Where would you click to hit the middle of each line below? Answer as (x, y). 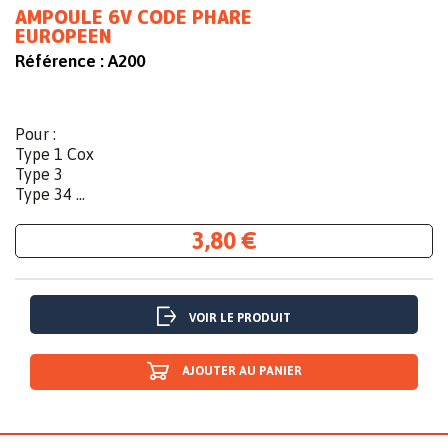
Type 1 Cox (54, 154)
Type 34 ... (50, 194)
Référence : (59, 61)
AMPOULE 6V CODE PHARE (133, 18)
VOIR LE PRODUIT (240, 318)
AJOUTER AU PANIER (241, 371)
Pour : (35, 134)
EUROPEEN (63, 37)
